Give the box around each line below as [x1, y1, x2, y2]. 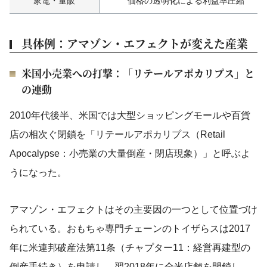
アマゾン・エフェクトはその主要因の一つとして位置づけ [10, 204, 257, 215]
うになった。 [10, 167, 67, 178]
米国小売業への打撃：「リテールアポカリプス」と [21, 66, 254, 80]
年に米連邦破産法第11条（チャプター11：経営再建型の [10, 243, 250, 253]
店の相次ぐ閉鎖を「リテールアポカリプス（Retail [10, 129, 225, 139]
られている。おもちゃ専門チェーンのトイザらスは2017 [10, 223, 250, 234]
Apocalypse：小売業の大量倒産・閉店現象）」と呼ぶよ [10, 148, 250, 159]
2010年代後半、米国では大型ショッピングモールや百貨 [10, 110, 250, 120]
